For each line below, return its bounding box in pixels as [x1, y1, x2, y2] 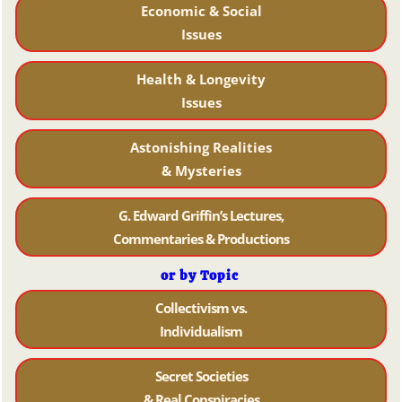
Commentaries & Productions [113, 230, 289, 249]
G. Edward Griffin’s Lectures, [118, 206, 284, 225]
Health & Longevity [136, 70, 266, 89]
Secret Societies [154, 367, 248, 386]
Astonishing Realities [130, 138, 272, 157]
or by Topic [161, 267, 239, 285]
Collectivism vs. [155, 299, 247, 318]
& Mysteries [161, 162, 241, 180]
